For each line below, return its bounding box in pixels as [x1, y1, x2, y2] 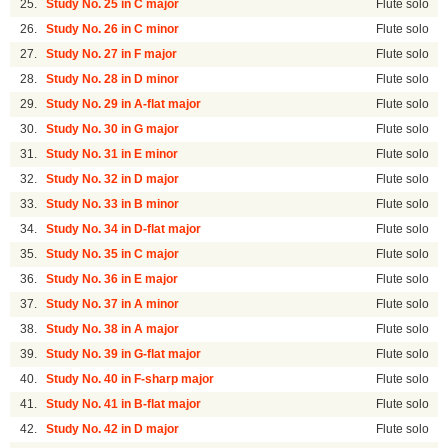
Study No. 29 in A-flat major [46, 98, 202, 111]
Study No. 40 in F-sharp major [46, 373, 215, 386]
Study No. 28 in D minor [46, 73, 180, 86]
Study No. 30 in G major [46, 123, 180, 136]
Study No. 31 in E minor [46, 148, 179, 161]
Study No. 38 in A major [46, 323, 180, 336]
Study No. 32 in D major [46, 173, 180, 186]
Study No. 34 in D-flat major [46, 223, 202, 236]
